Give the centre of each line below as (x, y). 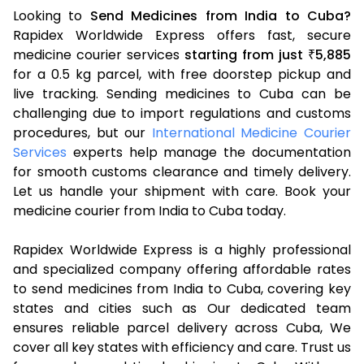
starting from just (246, 54)
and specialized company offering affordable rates (182, 269)
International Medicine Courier (251, 132)
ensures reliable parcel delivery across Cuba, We (182, 327)
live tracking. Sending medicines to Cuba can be (182, 93)
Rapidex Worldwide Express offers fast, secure (182, 35)
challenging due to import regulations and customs (182, 113)
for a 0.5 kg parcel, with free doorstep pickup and (182, 74)
